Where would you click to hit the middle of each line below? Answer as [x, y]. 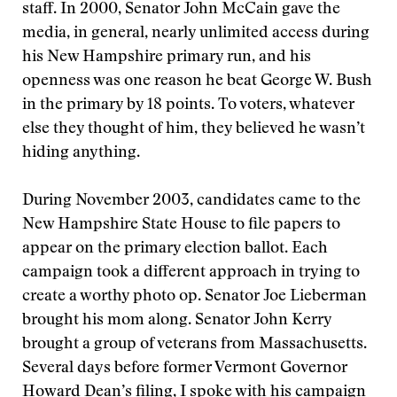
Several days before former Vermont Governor [185, 369]
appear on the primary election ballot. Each [175, 249]
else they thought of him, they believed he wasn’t [194, 129]
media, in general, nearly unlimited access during [196, 34]
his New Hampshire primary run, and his [167, 58]
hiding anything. [81, 153]
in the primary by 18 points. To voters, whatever [188, 105]
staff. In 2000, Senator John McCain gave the [181, 10]
